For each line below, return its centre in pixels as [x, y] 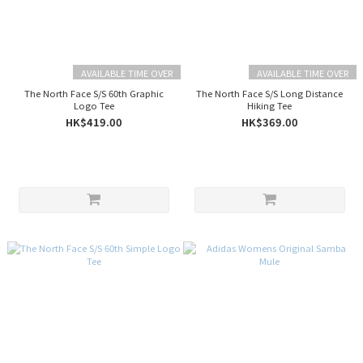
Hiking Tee [269, 105]
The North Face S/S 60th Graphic [94, 93]
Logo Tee [94, 105]
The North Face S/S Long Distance [269, 93]
